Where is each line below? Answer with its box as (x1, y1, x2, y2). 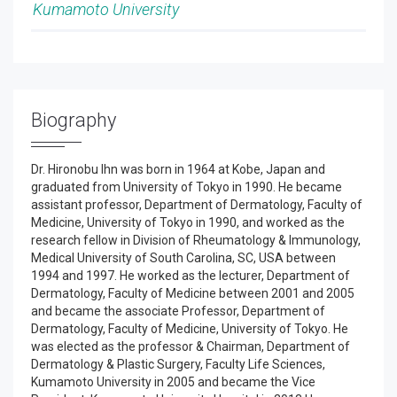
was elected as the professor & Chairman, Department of (31, 339, 350, 354)
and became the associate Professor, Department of (31, 304, 325, 318)
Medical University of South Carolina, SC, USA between (31, 251, 336, 265)
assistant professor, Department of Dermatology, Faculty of (31, 198, 362, 212)
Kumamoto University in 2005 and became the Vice (31, 375, 315, 389)
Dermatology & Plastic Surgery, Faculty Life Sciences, (31, 357, 325, 371)
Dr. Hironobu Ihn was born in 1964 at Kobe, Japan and (31, 162, 325, 176)
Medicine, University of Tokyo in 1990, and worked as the (31, 215, 345, 230)
